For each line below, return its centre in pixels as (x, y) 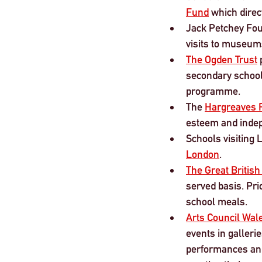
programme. (213, 91)
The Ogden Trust (222, 59)
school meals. (217, 201)
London (203, 154)
